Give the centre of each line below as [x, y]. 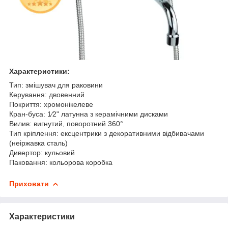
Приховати [29, 183]
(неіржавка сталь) [38, 143]
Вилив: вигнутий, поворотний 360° [66, 123]
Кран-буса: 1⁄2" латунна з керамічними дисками [89, 114]
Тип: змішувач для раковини [56, 85]
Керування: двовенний [47, 94]
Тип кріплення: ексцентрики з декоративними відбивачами [107, 133]
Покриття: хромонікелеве [51, 104]
